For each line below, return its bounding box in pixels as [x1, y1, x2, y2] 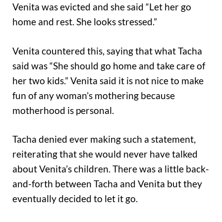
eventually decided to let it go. [12, 193, 138, 205]
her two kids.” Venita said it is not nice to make [12, 74, 204, 86]
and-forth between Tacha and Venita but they [12, 178, 202, 190]
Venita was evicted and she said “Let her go [12, 1, 191, 13]
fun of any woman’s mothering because [12, 89, 175, 101]
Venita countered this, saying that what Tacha [12, 45, 202, 56]
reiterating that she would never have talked [12, 148, 198, 160]
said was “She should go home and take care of [12, 59, 205, 71]
